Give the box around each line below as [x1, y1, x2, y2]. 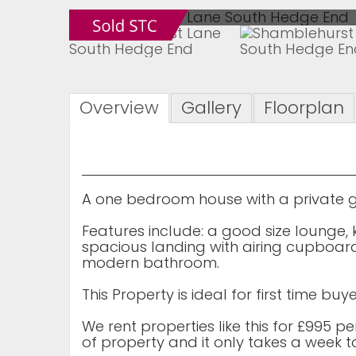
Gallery [181, 95, 242, 121]
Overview [79, 95, 159, 121]
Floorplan [264, 95, 344, 121]
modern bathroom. [82, 253, 219, 273]
